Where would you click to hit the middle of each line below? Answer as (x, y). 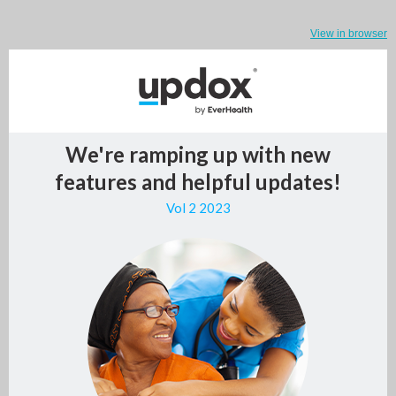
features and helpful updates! (198, 182)
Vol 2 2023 (198, 208)
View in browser (349, 34)
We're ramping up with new (198, 154)
